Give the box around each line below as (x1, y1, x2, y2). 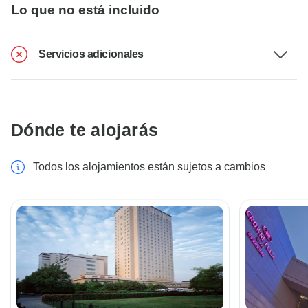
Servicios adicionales (38, 48, 144, 60)
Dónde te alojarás (11, 120, 159, 140)
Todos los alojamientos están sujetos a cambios (33, 161, 265, 173)
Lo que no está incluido (11, 3, 159, 18)
